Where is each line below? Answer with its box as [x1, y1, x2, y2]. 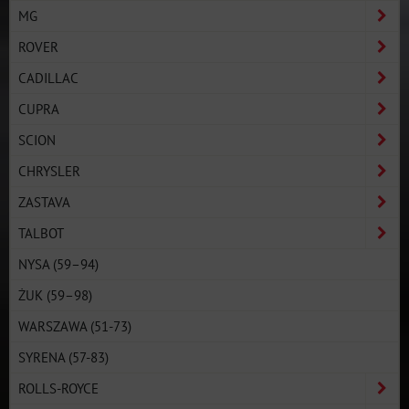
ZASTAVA [18, 192, 70, 211]
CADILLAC [18, 68, 79, 87]
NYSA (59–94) [18, 254, 99, 273]
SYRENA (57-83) [18, 347, 109, 366]
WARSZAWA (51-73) [18, 316, 131, 335]
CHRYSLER [18, 161, 80, 180]
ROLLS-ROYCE [18, 378, 99, 397]
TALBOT [18, 223, 64, 242]
